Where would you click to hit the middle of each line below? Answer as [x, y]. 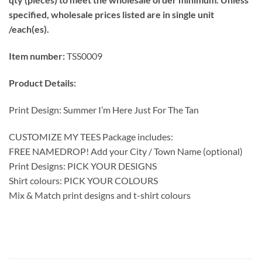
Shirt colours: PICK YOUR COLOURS [83, 180]
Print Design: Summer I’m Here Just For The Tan [104, 109]
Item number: [37, 56]
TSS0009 [84, 56]
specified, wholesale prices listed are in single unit [111, 15]
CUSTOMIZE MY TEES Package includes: [91, 136]
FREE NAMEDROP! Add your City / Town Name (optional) [126, 151]
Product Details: [43, 82]
